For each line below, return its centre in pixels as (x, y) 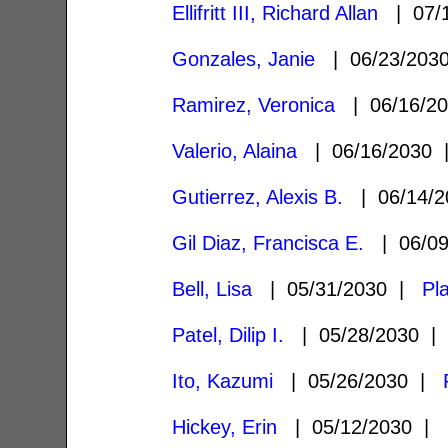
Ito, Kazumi (223, 380)
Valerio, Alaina (235, 150)
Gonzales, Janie (244, 58)
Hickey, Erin (225, 426)
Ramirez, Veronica (254, 104)
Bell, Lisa (212, 288)
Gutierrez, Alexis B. (258, 196)
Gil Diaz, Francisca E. (268, 242)
